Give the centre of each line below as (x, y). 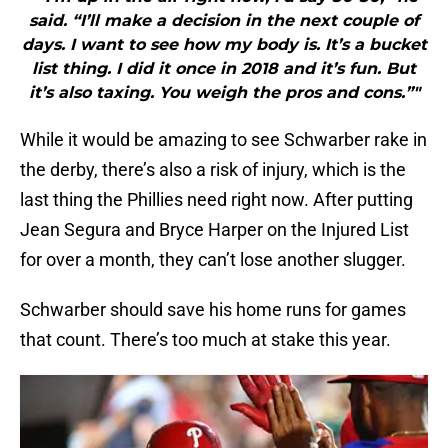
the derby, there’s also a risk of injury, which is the (213, 170)
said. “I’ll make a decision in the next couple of (224, 21)
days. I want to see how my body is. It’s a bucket (224, 45)
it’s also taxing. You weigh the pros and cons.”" (224, 93)
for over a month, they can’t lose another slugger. (213, 260)
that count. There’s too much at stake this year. (205, 340)
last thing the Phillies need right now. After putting (216, 200)
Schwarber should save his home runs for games (213, 310)
